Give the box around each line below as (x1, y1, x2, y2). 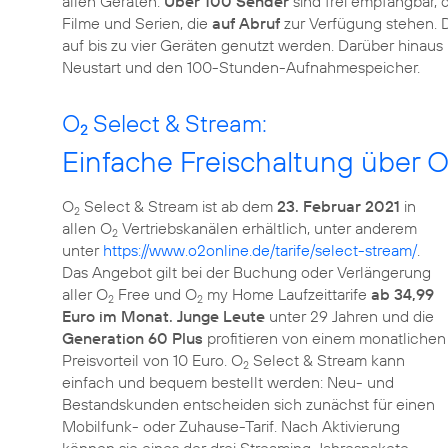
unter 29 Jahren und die (265, 306, 434, 326)
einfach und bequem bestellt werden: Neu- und (62, 372, 394, 392)
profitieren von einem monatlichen (203, 328, 446, 348)
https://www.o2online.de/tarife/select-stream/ (103, 240, 417, 260)
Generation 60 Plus (62, 328, 203, 348)
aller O (62, 284, 108, 304)
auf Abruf (212, 13, 280, 33)
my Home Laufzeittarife (203, 284, 371, 304)
